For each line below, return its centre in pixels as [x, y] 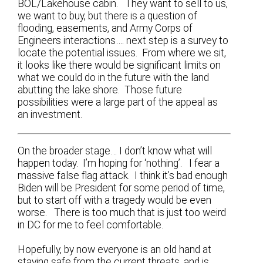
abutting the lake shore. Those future [100, 90]
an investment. [50, 115]
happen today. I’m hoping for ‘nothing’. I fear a [119, 163]
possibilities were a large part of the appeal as [118, 102]
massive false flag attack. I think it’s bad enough [123, 175]
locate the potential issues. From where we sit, [122, 53]
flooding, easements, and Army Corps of [105, 28]
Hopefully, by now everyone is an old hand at [115, 250]
